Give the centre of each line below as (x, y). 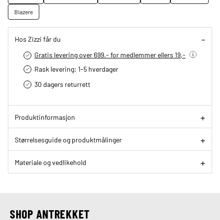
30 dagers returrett (62, 84)
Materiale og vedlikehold (51, 162)
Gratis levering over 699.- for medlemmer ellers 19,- (110, 55)
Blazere (24, 12)
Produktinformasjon (45, 117)
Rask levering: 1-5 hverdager (76, 69)
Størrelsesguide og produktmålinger (68, 139)
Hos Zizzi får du (38, 39)
